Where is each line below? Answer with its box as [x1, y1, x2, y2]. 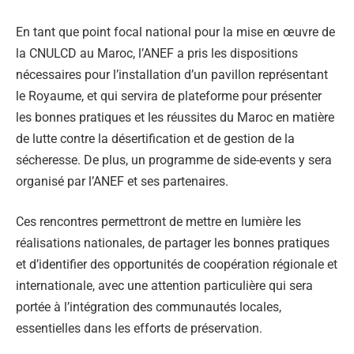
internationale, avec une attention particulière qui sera [16, 278, 313, 294]
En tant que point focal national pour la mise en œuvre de [16, 24, 335, 40]
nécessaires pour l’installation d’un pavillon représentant [16, 66, 328, 82]
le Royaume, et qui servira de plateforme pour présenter [16, 88, 322, 104]
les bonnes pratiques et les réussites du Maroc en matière [16, 109, 334, 125]
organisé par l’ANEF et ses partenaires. [16, 173, 228, 189]
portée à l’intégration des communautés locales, [16, 299, 281, 315]
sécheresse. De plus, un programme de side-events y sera [16, 152, 332, 168]
